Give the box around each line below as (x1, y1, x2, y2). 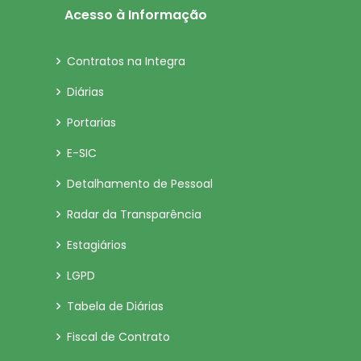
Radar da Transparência (67, 206, 201, 223)
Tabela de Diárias (67, 298, 164, 315)
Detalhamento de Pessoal (67, 176, 213, 193)
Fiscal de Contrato (67, 329, 170, 346)
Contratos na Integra (67, 53, 185, 70)
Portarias (67, 114, 116, 131)
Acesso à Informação (64, 6, 207, 25)
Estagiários (67, 237, 127, 254)
